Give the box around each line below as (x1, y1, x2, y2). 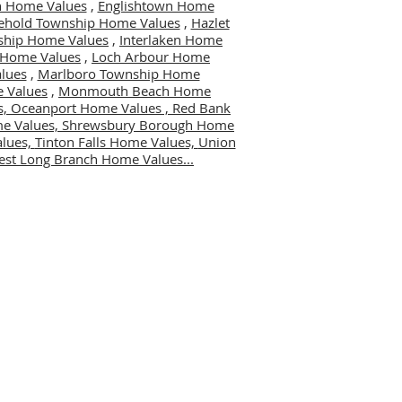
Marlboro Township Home (37, 65, 200, 83)
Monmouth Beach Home (58, 82, 211, 100)
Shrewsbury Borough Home (62, 116, 234, 134)
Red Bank (172, 99, 231, 117)
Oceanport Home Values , (11, 99, 172, 117)
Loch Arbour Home (92, 48, 210, 66)
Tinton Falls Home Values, (34, 133, 198, 151)
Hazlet (190, 13, 230, 31)
